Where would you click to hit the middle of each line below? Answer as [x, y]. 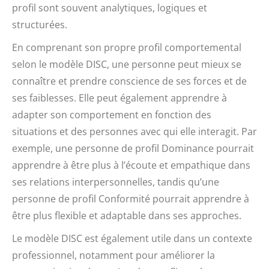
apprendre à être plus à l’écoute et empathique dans [131, 165]
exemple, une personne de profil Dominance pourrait [133, 148]
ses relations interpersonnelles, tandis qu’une [116, 182]
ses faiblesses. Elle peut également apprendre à [119, 98]
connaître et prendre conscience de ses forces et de [129, 81]
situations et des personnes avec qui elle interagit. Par [134, 131]
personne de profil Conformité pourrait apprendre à [131, 198]
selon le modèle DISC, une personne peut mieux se [127, 64]
